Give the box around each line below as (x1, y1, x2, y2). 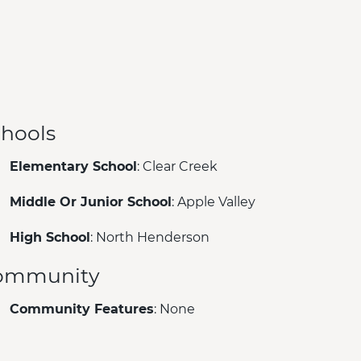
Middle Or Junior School (9, 193, 172, 210)
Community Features (9, 301, 154, 317)
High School (9, 229, 90, 245)
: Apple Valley (171, 193, 255, 210)
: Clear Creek (136, 158, 218, 174)
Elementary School (9, 158, 137, 174)
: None (153, 301, 195, 317)
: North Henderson (89, 229, 210, 245)
